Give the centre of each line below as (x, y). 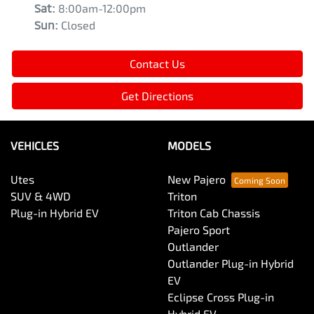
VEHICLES (35, 146)
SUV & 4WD (41, 196)
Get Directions (157, 96)
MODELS (189, 146)
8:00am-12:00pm (102, 8)
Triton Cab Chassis (214, 213)
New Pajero (197, 179)
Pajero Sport (199, 230)
